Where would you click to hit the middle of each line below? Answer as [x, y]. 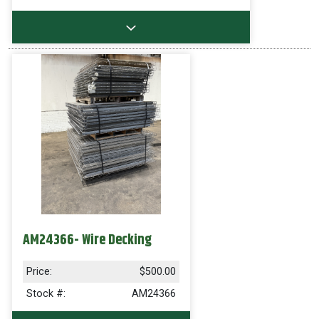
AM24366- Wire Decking [87, 240]
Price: [39, 272]
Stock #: [46, 294]
